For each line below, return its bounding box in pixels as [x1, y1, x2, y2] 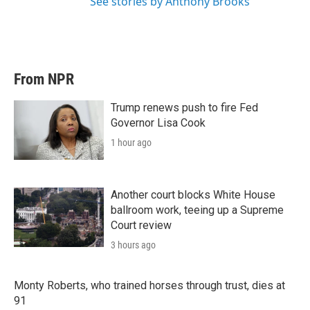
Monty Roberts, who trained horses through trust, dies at [14, 279, 285, 292]
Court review [111, 219, 172, 232]
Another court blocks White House [111, 188, 275, 201]
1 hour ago [111, 137, 152, 148]
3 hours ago [111, 239, 156, 250]
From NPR [14, 71, 74, 88]
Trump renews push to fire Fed [111, 101, 258, 114]
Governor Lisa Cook [111, 116, 206, 129]
